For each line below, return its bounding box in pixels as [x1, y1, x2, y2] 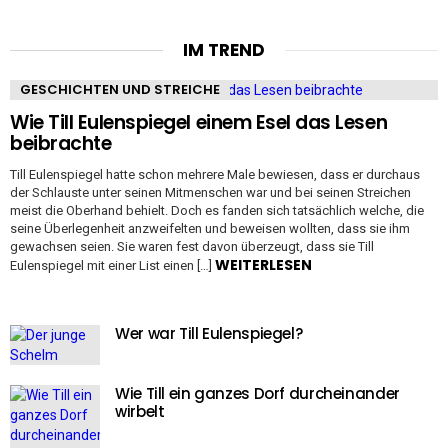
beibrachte [10, 129, 112, 157]
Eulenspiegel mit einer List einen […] [10, 257, 215, 273]
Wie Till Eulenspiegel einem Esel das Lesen [10, 108, 388, 136]
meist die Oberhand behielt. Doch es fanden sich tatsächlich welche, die [10, 202, 424, 218]
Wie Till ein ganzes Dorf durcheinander [115, 382, 400, 404]
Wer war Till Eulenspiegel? [115, 322, 303, 344]
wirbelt [115, 400, 165, 422]
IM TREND [183, 37, 265, 62]
